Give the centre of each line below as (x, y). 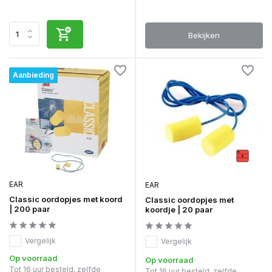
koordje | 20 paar (179, 209)
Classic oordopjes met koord (66, 199)
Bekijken (204, 35)
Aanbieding (33, 75)
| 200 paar (29, 209)
